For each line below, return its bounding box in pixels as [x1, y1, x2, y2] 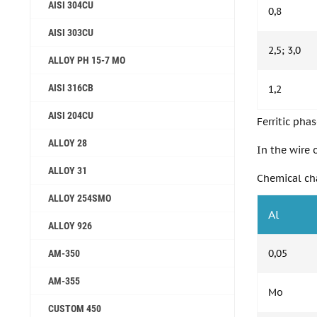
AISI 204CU [48, 110, 93, 121]
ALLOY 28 [48, 137, 87, 149]
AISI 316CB [48, 82, 93, 93]
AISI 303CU [48, 27, 93, 38]
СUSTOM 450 [48, 303, 101, 314]
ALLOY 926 [48, 220, 92, 231]
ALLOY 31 [48, 165, 87, 176]
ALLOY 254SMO [48, 192, 111, 204]
